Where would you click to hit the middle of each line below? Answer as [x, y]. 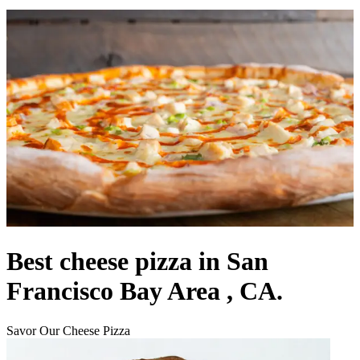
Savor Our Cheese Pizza [68, 330]
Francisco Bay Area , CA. [145, 291]
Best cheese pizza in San [137, 262]
